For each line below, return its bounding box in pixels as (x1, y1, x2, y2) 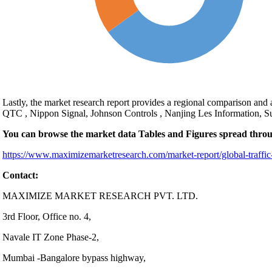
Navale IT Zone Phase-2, (2, 232, 99, 242)
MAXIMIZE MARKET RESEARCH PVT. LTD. (2, 191, 198, 201)
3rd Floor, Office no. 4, (2, 211, 91, 222)
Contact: (2, 170, 38, 180)
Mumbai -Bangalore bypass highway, (2, 253, 146, 263)
